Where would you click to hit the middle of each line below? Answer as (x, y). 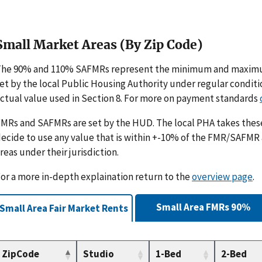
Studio (99, 254)
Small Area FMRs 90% (204, 207)
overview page (222, 177)
